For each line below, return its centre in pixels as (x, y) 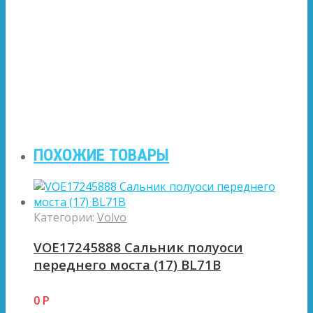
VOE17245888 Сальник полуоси (138, 247)
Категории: (65, 218)
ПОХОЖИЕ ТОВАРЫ (101, 155)
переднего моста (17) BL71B (127, 264)
